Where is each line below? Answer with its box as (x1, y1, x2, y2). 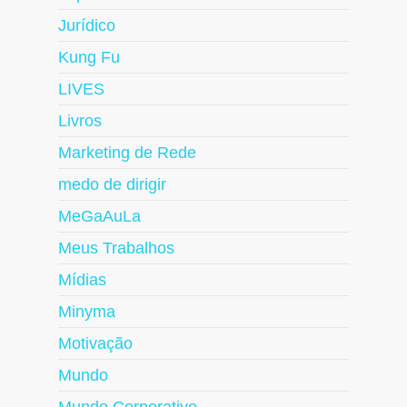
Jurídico (58, 16, 115, 35)
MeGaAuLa (58, 207, 141, 226)
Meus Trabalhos (58, 239, 174, 258)
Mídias (58, 271, 106, 290)
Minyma (58, 303, 115, 322)
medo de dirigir (58, 175, 166, 194)
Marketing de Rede (58, 144, 196, 163)
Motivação (58, 334, 133, 353)
